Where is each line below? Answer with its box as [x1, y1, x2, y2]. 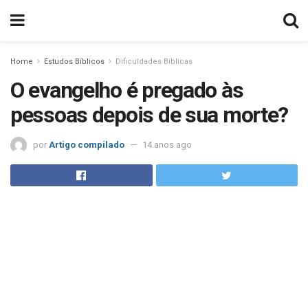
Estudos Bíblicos [44, 57, 104, 66]
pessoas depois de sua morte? [10, 102, 289, 128]
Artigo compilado [49, 139, 124, 150]
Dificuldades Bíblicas [115, 57, 192, 66]
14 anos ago [142, 139, 192, 150]
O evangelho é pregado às [10, 77, 243, 103]
